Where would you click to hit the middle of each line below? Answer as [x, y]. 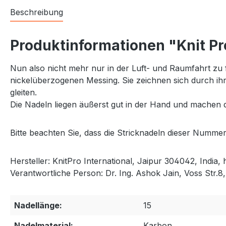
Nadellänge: [38, 205]
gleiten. [23, 92]
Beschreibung [37, 12]
